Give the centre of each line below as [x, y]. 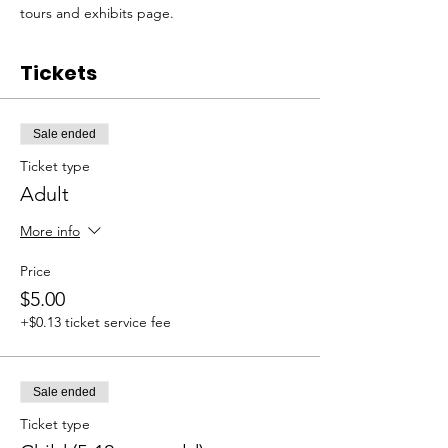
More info [50, 231]
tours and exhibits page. [99, 13]
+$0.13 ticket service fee [95, 322]
